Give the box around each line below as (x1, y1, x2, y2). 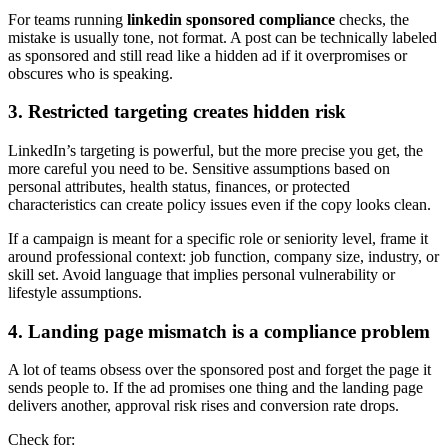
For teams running (8, 10, 127, 28)
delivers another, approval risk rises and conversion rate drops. (8, 397, 399, 415)
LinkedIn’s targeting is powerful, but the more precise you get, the (8, 142, 423, 160)
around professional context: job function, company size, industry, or (8, 248, 439, 266)
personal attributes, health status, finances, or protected (8, 178, 350, 196)
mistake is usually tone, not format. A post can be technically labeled (8, 28, 437, 46)
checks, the (335, 10, 409, 28)
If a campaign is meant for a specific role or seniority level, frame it (8, 230, 428, 248)
